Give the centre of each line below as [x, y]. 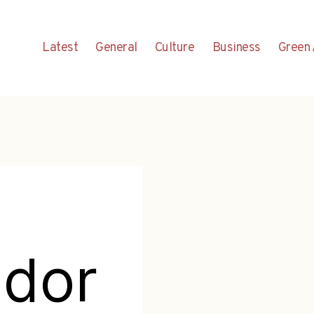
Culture [175, 48]
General [116, 48]
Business [236, 48]
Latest [60, 48]
